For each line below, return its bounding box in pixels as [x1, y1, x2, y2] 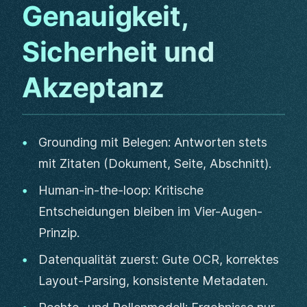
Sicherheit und [22, 35, 214, 69]
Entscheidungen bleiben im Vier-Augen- [38, 204, 262, 219]
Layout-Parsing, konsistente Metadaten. [38, 273, 268, 288]
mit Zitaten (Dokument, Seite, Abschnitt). [38, 156, 271, 171]
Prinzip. [38, 225, 79, 240]
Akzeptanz [22, 71, 164, 104]
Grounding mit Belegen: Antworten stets [38, 135, 267, 149]
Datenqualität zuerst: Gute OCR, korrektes [38, 252, 279, 267]
